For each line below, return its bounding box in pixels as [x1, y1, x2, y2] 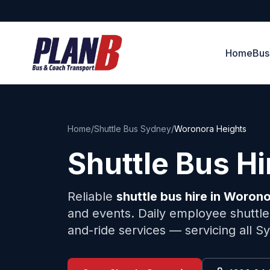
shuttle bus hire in [116, 189, 224, 204]
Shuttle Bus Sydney [94, 124, 171, 134]
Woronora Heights [174, 124, 246, 134]
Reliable [67, 189, 116, 204]
